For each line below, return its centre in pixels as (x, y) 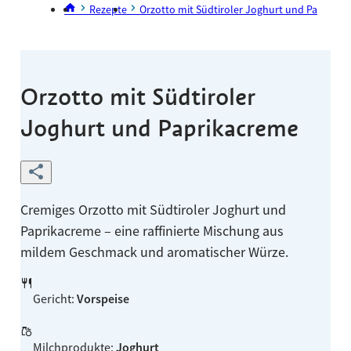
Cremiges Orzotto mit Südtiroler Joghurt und (153, 210)
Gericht (52, 299)
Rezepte (109, 10)
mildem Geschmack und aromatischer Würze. (154, 252)
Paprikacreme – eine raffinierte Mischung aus (152, 231)
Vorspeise (103, 299)
